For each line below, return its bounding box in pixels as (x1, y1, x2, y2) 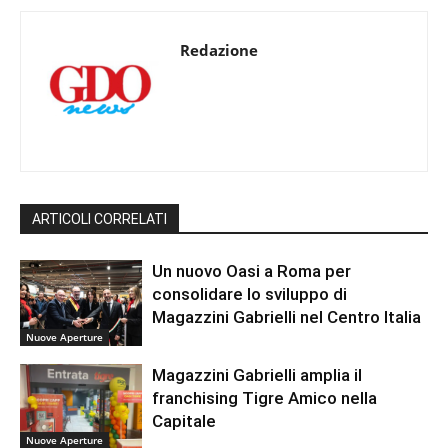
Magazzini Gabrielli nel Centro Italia (152, 306, 422, 327)
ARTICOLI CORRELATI (32, 210, 167, 227)
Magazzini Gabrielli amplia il (152, 364, 363, 385)
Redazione (180, 39, 258, 60)
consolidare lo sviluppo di (152, 283, 348, 304)
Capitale (152, 410, 217, 431)
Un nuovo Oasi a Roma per (152, 260, 352, 281)
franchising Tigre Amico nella (152, 387, 378, 408)
